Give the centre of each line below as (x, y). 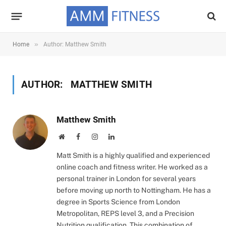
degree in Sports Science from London (118, 202)
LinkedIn (127, 136)
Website (75, 136)
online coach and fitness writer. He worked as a (132, 167)
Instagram (111, 136)
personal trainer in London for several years (126, 179)
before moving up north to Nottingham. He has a (134, 190)
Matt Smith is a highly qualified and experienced (133, 155)
